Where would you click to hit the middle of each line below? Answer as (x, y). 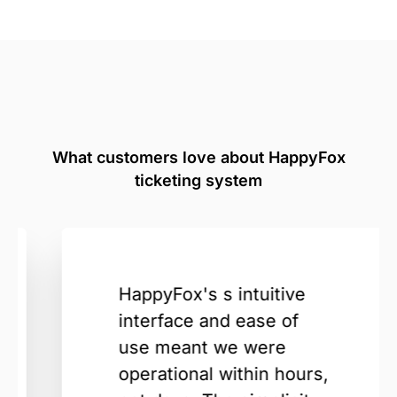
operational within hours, (197, 374)
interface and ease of (182, 321)
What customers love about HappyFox (198, 158)
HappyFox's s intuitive (186, 295)
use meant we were (176, 348)
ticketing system (198, 181)
